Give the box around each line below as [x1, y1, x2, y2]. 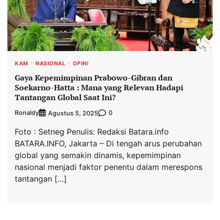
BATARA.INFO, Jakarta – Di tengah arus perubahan [15, 138, 202, 148]
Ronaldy [15, 109, 39, 117]
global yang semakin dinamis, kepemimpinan [15, 150, 181, 160]
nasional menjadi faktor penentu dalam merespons [15, 162, 202, 172]
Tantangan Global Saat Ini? [15, 91, 116, 103]
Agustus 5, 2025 [48, 109, 98, 117]
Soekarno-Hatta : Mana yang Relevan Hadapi [15, 82, 183, 93]
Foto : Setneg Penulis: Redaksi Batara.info [15, 126, 169, 137]
